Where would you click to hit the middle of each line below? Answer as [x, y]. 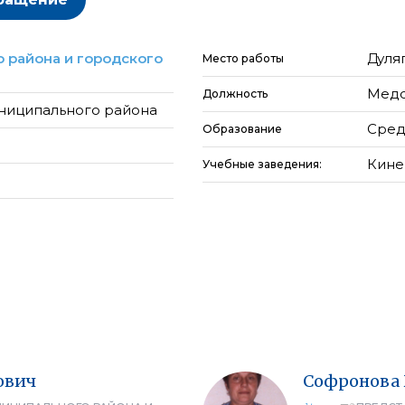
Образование [242, 129]
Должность [235, 94]
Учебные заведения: [264, 164]
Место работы [243, 58]
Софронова [351, 381]
